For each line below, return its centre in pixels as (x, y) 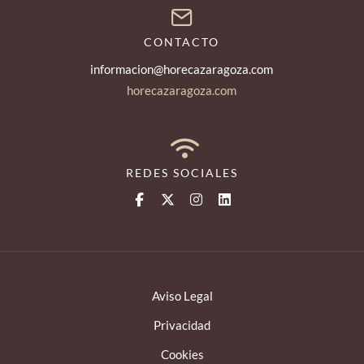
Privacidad (182, 325)
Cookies (182, 354)
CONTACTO (182, 41)
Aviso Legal (182, 295)
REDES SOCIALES (182, 172)
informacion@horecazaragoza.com (182, 69)
